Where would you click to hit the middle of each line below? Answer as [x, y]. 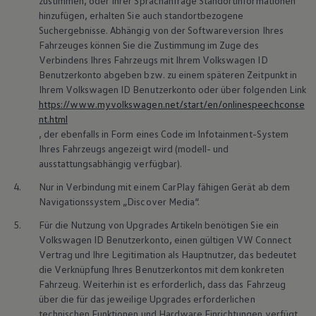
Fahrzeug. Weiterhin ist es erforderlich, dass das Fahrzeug [162, 284]
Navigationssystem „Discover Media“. [119, 202]
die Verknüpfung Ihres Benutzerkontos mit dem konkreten [161, 269]
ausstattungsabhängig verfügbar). [110, 164]
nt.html [53, 119]
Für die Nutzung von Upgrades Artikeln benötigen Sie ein [158, 225]
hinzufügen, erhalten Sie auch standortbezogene [141, 16]
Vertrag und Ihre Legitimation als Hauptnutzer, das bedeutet [167, 255]
